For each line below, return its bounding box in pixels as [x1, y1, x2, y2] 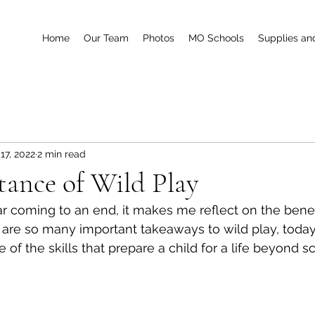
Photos [143, 32, 174, 44]
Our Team [84, 32, 129, 44]
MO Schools [188, 32, 244, 44]
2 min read [37, 148, 86, 160]
